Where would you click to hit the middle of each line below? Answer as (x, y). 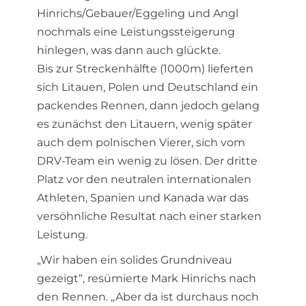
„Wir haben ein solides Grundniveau (135, 260)
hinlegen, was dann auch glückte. (129, 50)
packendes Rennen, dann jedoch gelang (148, 106)
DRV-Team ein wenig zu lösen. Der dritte (147, 161)
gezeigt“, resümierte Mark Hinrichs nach (147, 278)
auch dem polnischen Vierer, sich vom (141, 142)
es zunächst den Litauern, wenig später (144, 124)
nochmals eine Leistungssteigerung (136, 32)
